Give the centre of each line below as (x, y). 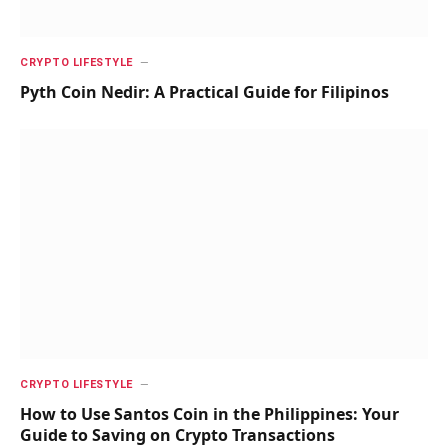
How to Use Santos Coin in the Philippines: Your (209, 413)
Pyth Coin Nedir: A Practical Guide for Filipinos (204, 92)
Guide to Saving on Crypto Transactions (177, 434)
